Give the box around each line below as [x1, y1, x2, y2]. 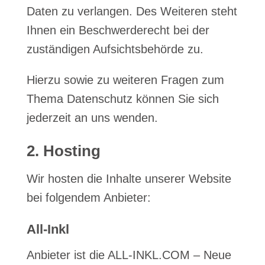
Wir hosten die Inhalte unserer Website [26, 172, 231, 185]
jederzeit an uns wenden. [26, 111, 158, 124]
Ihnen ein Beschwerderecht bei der [26, 24, 209, 37]
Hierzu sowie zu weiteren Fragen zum [26, 73, 224, 86]
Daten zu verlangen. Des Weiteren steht [26, 5, 237, 18]
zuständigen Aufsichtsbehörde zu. [26, 43, 203, 56]
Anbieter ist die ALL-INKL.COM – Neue [26, 248, 231, 261]
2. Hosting [26, 142, 101, 160]
